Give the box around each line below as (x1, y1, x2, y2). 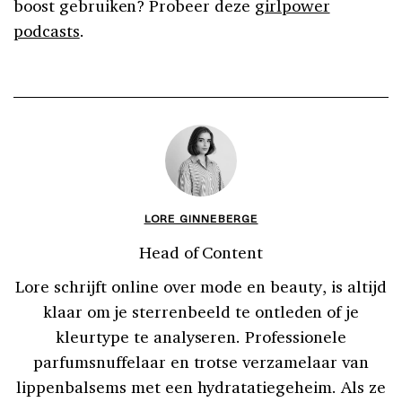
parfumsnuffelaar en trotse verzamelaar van (33, 350, 369, 372)
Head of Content (138, 240, 264, 263)
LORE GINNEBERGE (144, 209, 258, 226)
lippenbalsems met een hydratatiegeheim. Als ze (16, 375, 386, 398)
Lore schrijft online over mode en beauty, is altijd (15, 275, 387, 297)
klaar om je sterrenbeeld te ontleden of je (42, 300, 360, 322)
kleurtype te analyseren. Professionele (56, 325, 346, 347)
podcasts (13, 19, 80, 41)
